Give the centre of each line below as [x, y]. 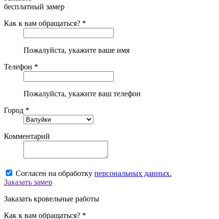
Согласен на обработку [55, 173]
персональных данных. [133, 173]
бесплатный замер [34, 6]
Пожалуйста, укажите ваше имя [77, 50]
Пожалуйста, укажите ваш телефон [82, 93]
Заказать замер [28, 182]
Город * [17, 110]
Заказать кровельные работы [52, 198]
